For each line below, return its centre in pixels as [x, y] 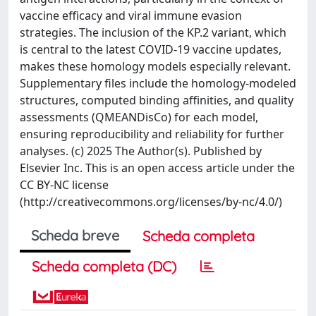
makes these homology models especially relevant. [155, 66]
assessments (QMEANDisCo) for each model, [139, 117]
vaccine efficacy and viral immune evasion [131, 16]
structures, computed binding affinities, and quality [157, 100]
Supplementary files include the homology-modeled [158, 83]
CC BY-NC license [64, 185]
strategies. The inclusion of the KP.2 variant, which [153, 32]
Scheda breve [75, 235]
